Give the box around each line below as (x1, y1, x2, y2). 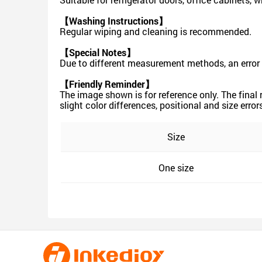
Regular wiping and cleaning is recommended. (60, 25, 251, 37)
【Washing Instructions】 (60, 15, 168, 27)
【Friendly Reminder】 (60, 78, 154, 90)
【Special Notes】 (60, 46, 136, 58)
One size (158, 161, 194, 174)
